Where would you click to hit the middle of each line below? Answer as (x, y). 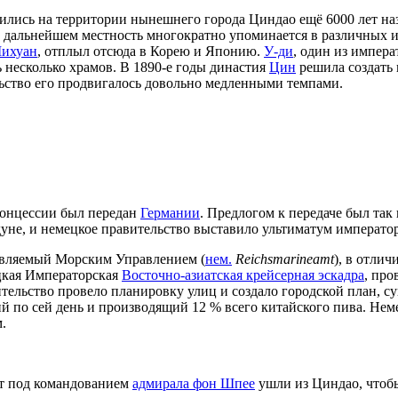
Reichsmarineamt (285, 259)
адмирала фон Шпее (194, 383)
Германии (170, 212)
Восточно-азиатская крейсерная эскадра (243, 275)
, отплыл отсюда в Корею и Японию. (151, 52)
